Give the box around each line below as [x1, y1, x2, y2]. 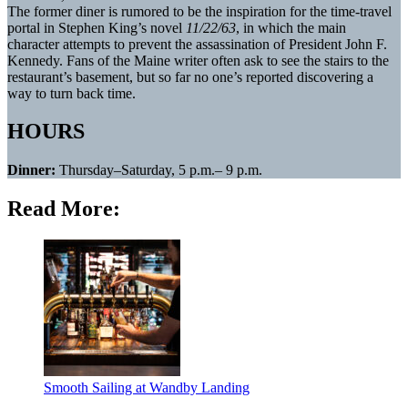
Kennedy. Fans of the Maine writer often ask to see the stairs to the [7, 52, 389, 68]
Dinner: [7, 162, 59, 178]
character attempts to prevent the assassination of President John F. [7, 36, 387, 52]
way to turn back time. [7, 85, 136, 101]
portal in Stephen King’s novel [7, 19, 186, 36]
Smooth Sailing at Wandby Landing [44, 380, 250, 396]
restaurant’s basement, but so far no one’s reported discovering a [7, 68, 373, 85]
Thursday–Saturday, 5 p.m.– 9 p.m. [59, 162, 262, 178]
